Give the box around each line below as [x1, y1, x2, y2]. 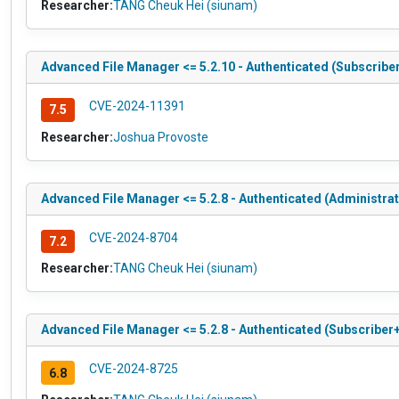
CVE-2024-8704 [88, 230, 178, 245]
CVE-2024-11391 [88, 98, 185, 113]
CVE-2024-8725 [88, 362, 178, 377]
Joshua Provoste [113, 129, 208, 144]
